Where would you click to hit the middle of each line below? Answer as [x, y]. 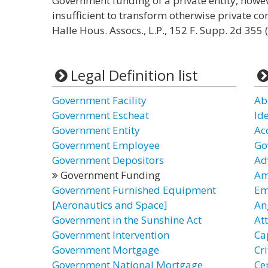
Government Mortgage [106, 250]
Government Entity [96, 130]
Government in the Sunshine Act [127, 220]
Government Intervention [111, 235]
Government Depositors [108, 160]
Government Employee [106, 145]
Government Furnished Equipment [134, 190]
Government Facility [99, 100]
